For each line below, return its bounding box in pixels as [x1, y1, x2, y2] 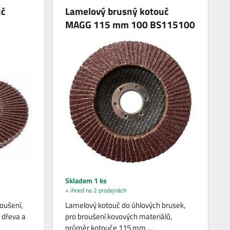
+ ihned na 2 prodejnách [65, 185, 127, 195]
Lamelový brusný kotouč [65, 3, 169, 18]
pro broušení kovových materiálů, [65, 210, 172, 222]
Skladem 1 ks [65, 175, 107, 186]
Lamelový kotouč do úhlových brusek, [65, 199, 186, 211]
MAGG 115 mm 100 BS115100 [65, 16, 196, 32]
